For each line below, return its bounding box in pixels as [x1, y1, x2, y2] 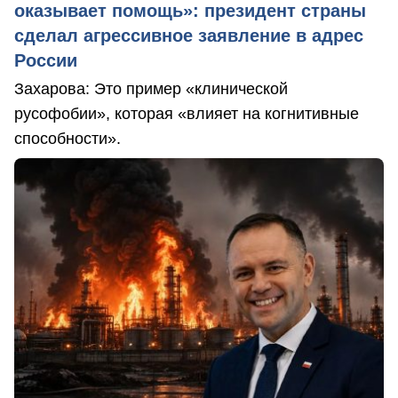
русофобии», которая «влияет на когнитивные [14, 105, 359, 123]
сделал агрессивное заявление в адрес [14, 26, 363, 46]
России [14, 51, 77, 71]
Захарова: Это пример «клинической [14, 80, 288, 99]
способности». [14, 130, 121, 148]
